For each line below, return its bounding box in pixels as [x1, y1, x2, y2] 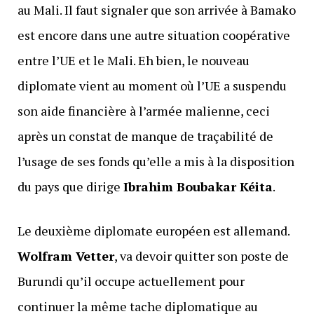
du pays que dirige [17, 178, 123, 196]
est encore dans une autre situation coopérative [17, 27, 290, 44]
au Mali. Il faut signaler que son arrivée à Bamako [17, 1, 296, 19]
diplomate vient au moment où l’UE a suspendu [17, 77, 287, 95]
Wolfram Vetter [17, 247, 114, 265]
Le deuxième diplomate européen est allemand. [17, 222, 289, 240]
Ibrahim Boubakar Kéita [123, 178, 273, 196]
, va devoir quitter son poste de [114, 247, 289, 265]
